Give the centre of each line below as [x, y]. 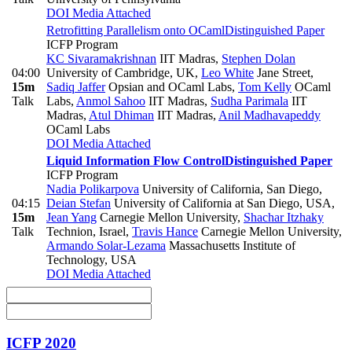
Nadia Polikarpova [93, 189]
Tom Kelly [265, 86]
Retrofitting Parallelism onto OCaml [136, 30]
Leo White [227, 72]
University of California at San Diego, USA [221, 203]
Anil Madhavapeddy [269, 115]
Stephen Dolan [258, 58]
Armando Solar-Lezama [106, 245]
